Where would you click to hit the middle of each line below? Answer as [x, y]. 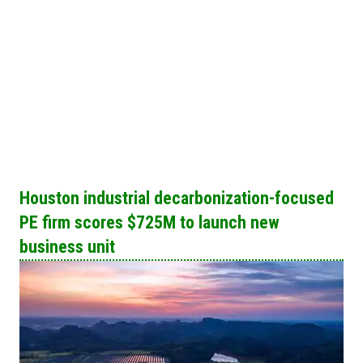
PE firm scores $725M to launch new [149, 222]
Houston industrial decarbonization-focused [177, 198]
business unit [67, 246]
